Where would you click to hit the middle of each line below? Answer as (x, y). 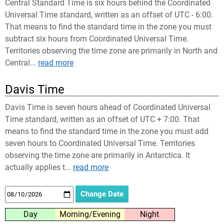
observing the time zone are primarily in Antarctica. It (97, 155)
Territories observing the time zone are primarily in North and (111, 51)
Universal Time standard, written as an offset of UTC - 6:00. (109, 15)
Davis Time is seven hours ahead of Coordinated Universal (108, 107)
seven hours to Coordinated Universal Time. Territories (100, 143)
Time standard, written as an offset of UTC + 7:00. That (102, 119)
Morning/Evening (90, 214)
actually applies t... (39, 167)
